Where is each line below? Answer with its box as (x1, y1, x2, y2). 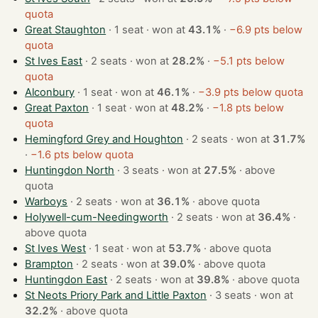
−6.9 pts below (229, 23, 303, 37)
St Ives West (25, 242, 87, 256)
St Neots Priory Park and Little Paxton (25, 289, 207, 302)
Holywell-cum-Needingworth (25, 211, 169, 224)
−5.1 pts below (213, 55, 285, 68)
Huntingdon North (25, 164, 115, 177)
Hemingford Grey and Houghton (25, 133, 184, 146)
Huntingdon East (25, 273, 108, 287)
